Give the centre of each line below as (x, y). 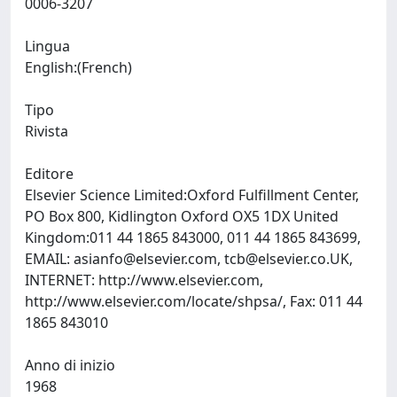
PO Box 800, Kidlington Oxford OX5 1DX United (182, 216)
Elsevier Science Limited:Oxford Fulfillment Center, (192, 195)
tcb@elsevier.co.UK (287, 259)
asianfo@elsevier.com (145, 259)
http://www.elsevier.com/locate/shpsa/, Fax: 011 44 (194, 301)
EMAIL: (49, 259)
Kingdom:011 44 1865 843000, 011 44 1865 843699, (193, 237)
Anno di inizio (70, 365)
